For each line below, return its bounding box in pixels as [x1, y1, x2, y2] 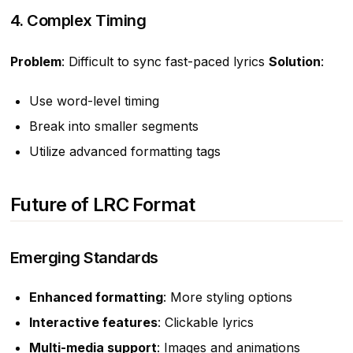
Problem [9, 53, 61, 69]
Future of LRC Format [9, 192, 195, 216]
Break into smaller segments [28, 117, 199, 134]
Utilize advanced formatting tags [28, 143, 221, 159]
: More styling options [162, 288, 292, 305]
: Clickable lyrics [157, 314, 254, 330]
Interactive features [28, 314, 158, 330]
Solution [268, 53, 321, 69]
